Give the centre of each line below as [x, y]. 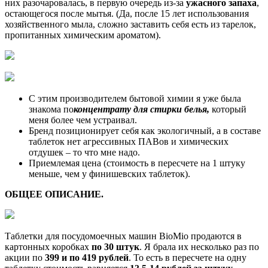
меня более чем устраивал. [83, 120]
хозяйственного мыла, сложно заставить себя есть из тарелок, [130, 25]
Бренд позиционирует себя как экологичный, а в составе [145, 131]
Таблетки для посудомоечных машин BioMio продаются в [123, 236]
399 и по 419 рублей [87, 258]
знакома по [51, 109]
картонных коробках [48, 247]
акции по [25, 258]
